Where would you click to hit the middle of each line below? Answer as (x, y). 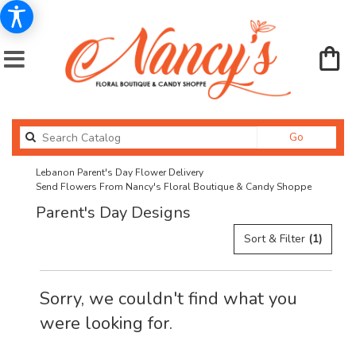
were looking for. (106, 323)
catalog (322, 152)
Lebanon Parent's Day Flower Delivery (120, 172)
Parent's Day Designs (113, 213)
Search (321, 136)
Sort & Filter (276, 239)
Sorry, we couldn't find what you (168, 299)
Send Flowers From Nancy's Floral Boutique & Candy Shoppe (174, 187)
